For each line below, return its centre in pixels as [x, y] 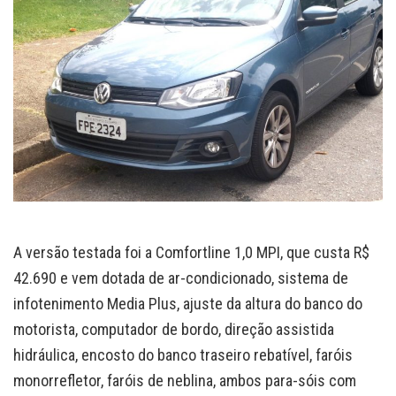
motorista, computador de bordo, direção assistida [174, 329]
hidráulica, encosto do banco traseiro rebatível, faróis [183, 354]
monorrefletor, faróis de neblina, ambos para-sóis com [185, 380]
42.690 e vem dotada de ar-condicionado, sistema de [181, 278]
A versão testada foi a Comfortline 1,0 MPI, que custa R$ [191, 252]
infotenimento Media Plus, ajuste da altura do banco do [188, 303]
